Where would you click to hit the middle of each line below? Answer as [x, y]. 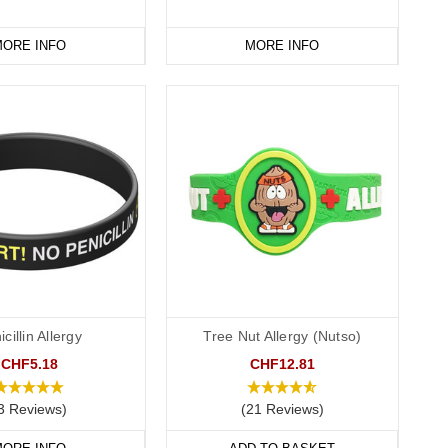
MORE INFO [281, 46]
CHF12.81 [282, 364]
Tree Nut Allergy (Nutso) [282, 336]
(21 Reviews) [282, 409]
